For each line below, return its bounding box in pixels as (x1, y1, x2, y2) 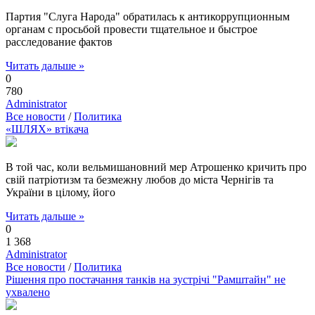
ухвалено (6, 286, 50, 298)
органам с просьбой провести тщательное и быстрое (6, 23, 257, 35)
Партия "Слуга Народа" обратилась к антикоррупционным (6, 11, 290, 22)
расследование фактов (6, 36, 112, 48)
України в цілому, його (6, 186, 115, 198)
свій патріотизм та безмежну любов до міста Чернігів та (6, 174, 274, 186)
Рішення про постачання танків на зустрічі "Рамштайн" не (6, 274, 285, 285)
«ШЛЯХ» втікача (6, 123, 89, 135)
